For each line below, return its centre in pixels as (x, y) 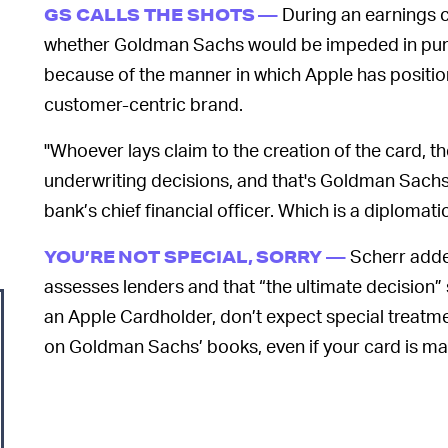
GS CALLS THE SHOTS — (161, 15)
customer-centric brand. (143, 104)
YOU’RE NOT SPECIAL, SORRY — (195, 257)
